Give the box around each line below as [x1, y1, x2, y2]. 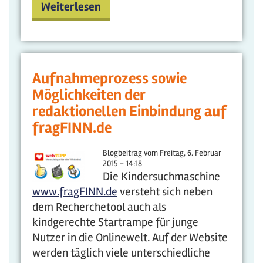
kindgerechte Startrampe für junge [32, 215, 198, 230]
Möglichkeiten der [32, 86, 146, 104]
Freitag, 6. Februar [160, 148, 221, 158]
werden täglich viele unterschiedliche [32, 245, 210, 260]
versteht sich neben [117, 184, 213, 199]
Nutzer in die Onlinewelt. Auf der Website [32, 230, 228, 245]
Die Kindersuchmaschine [103, 169, 220, 184]
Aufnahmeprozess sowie [32, 69, 187, 88]
